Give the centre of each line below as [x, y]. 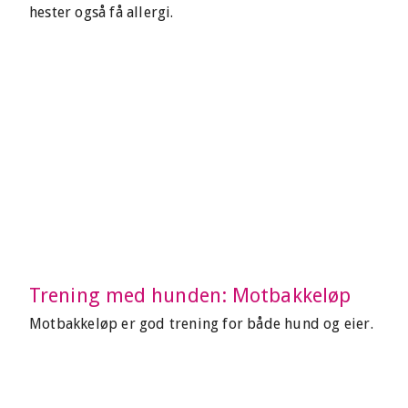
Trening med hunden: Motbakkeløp [190, 296]
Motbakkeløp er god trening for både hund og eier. [201, 324]
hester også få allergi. [102, 12]
